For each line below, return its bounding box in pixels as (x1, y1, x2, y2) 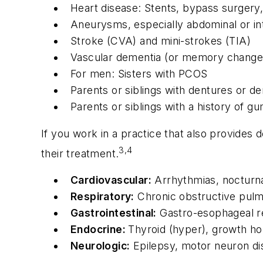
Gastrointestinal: (70, 207, 157, 220)
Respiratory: (70, 190, 134, 203)
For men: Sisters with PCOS (70, 68, 208, 80)
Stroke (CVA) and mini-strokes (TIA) (70, 35, 251, 48)
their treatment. (41, 147, 119, 160)
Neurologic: (70, 240, 130, 252)
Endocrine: (70, 223, 129, 236)
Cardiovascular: (70, 174, 151, 187)
